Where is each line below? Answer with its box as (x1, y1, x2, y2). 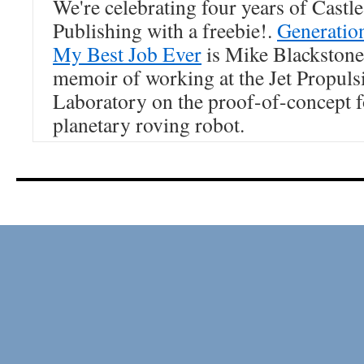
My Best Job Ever (53, 40, 201, 67)
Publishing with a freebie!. (53, 16, 277, 44)
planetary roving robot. (53, 110, 245, 138)
